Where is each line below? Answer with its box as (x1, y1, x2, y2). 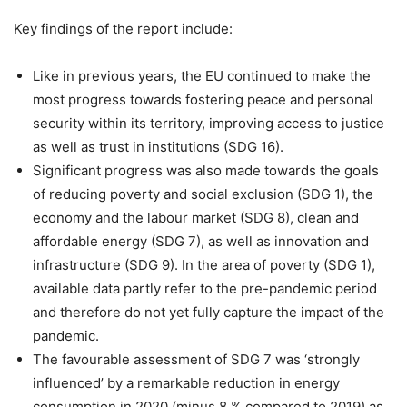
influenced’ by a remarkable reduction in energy (33, 374, 340, 392)
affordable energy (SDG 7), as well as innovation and (33, 233, 369, 251)
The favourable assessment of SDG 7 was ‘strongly (33, 351, 360, 369)
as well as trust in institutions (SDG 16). (33, 138, 283, 156)
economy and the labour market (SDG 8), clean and (33, 209, 359, 227)
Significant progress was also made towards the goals (33, 162, 379, 180)
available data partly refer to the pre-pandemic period (33, 280, 377, 298)
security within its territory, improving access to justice (33, 114, 384, 133)
